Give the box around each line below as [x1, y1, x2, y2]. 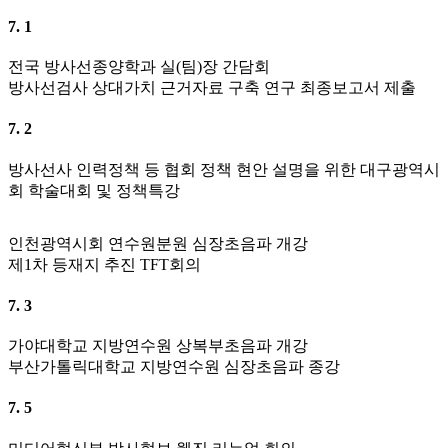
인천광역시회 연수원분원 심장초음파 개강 [8, 234, 308, 252]
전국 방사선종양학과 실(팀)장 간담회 [8, 58, 270, 76]
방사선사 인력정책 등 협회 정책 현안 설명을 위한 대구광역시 [8, 160, 440, 178]
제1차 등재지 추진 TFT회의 [8, 255, 201, 273]
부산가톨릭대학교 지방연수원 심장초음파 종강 [8, 358, 340, 376]
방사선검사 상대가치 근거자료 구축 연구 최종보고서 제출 [8, 79, 416, 97]
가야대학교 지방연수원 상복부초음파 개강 [8, 337, 308, 355]
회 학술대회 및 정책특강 [8, 181, 180, 199]
